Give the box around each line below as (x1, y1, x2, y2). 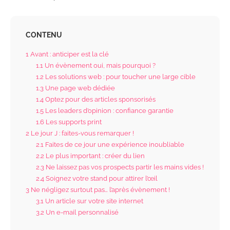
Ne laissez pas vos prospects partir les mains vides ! (44, 163, 204, 171)
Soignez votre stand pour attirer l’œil (44, 174, 158, 183)
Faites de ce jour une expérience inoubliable (43, 140, 184, 149)
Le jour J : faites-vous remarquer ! (29, 129, 134, 138)
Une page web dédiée (43, 84, 115, 92)
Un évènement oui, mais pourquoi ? (43, 61, 156, 70)
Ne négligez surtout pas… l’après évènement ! (29, 185, 170, 194)
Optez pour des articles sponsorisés (43, 95, 156, 104)
